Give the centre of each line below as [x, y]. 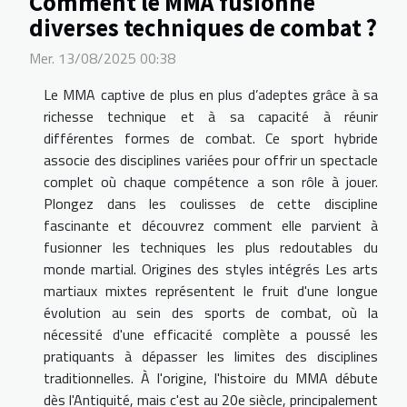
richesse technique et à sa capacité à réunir [211, 116]
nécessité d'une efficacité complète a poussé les [211, 334]
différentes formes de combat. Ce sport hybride [211, 138]
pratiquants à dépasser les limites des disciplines [211, 356]
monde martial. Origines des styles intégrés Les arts [211, 268]
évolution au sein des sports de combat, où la [211, 312]
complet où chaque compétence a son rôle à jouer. [211, 181]
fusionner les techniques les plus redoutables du [211, 247]
